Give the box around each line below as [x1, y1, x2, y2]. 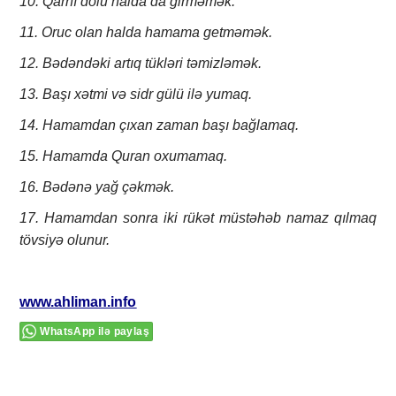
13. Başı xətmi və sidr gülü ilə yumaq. [19, 87, 253, 103]
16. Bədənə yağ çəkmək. [19, 179, 175, 195]
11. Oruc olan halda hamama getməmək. [19, 25, 273, 41]
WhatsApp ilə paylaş [40, 325, 150, 339]
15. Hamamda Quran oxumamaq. [19, 148, 228, 164]
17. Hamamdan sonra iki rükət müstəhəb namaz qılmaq [19, 210, 377, 226]
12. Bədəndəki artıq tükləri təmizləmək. [19, 56, 263, 72]
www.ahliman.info [19, 294, 137, 310]
